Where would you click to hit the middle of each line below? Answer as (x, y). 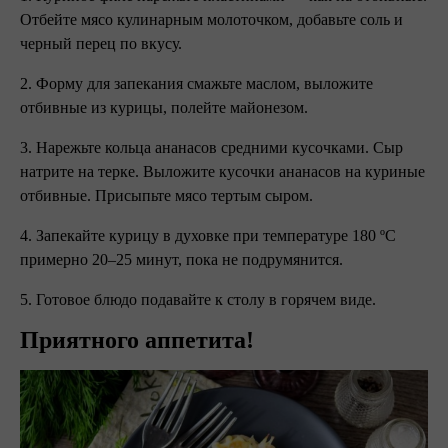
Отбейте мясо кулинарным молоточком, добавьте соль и (211, 19)
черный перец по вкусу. (103, 43)
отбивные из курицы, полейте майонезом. (164, 107)
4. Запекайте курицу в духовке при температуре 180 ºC (208, 235)
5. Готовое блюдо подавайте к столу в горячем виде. (198, 299)
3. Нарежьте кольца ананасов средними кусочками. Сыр (211, 147)
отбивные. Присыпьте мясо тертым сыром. (168, 195)
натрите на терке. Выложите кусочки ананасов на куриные (222, 171)
